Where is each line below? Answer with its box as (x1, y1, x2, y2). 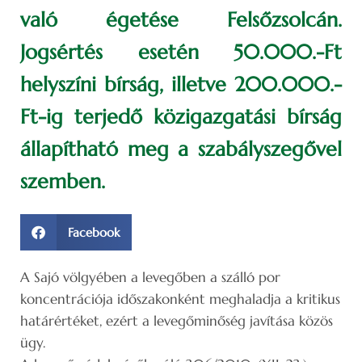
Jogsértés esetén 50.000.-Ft (20, 39, 342, 65)
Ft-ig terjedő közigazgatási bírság (20, 103, 342, 129)
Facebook (67, 224, 120, 240)
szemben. (20, 168, 105, 194)
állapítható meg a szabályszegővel (20, 136, 342, 162)
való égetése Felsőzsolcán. (20, 6, 342, 32)
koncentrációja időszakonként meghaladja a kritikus (20, 289, 340, 308)
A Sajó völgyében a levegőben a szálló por (20, 267, 280, 286)
